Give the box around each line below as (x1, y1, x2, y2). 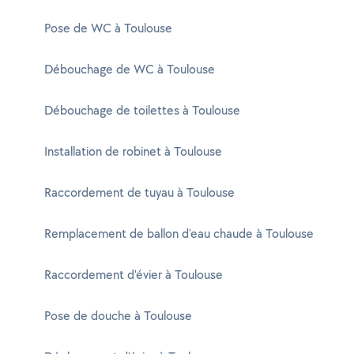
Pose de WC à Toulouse (44, 20, 172, 36)
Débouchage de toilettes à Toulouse (44, 102, 240, 119)
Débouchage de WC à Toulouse (44, 61, 215, 77)
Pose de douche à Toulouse (44, 307, 192, 324)
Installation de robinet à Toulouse (44, 143, 222, 160)
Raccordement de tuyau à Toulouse (44, 184, 235, 201)
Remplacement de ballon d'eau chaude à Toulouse (44, 225, 314, 242)
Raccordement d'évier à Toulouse (44, 266, 223, 283)
